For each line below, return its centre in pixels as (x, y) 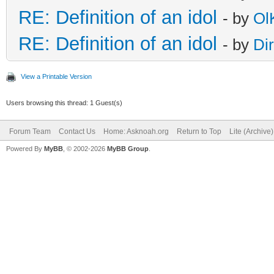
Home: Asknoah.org (136, 131)
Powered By (25, 149)
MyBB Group (128, 149)
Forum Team (30, 131)
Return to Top (199, 131)
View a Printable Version (56, 76)
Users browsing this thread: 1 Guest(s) (64, 103)
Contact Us (77, 131)
